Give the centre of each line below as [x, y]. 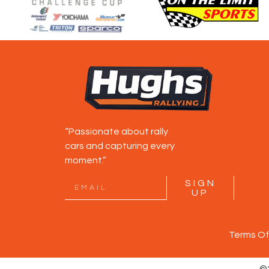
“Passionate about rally [116, 131]
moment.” [85, 160]
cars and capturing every [119, 146]
